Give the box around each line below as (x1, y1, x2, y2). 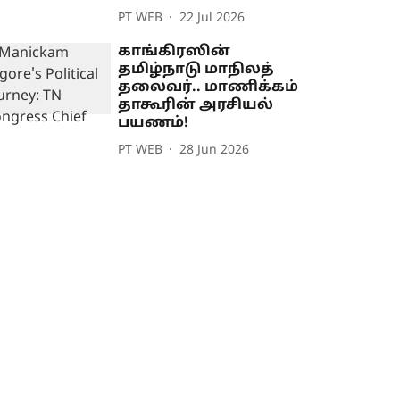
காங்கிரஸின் (118, 43, 231, 62)
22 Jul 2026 (179, 10, 246, 26)
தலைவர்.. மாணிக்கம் (118, 79, 299, 97)
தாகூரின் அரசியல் (118, 96, 274, 115)
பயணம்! (118, 114, 189, 133)
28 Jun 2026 (179, 142, 250, 158)
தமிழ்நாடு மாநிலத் (118, 61, 275, 79)
